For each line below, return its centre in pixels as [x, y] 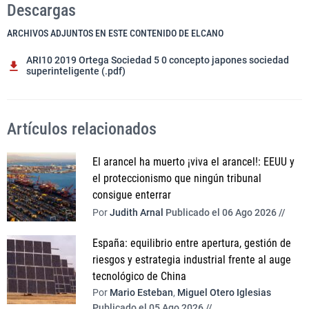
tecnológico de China [139, 276]
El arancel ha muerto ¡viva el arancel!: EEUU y [193, 162]
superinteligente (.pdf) [76, 71]
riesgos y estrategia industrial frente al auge [192, 260]
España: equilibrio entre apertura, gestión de [192, 243]
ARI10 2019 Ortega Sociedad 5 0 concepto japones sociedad [158, 60]
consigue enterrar [132, 195]
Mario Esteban [141, 292]
